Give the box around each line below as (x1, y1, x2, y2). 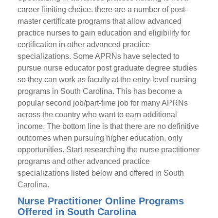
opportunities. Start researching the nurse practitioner (17, 145, 200, 154)
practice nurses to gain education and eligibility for (17, 29, 190, 37)
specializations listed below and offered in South (17, 169, 184, 177)
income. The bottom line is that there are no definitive (17, 122, 199, 130)
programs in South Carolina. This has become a (17, 87, 182, 95)
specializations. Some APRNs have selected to (17, 52, 180, 60)
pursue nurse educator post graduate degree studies (17, 64, 197, 72)
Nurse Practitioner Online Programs (17, 196, 184, 206)
